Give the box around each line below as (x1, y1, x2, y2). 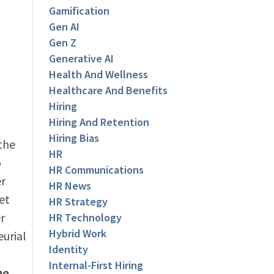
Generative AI (49, 51, 114, 66)
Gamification (49, 4, 110, 18)
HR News (49, 179, 92, 193)
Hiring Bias (49, 131, 100, 146)
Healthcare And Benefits (49, 83, 168, 98)
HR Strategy (49, 194, 108, 209)
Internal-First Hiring (49, 258, 144, 273)
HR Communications (49, 163, 144, 177)
